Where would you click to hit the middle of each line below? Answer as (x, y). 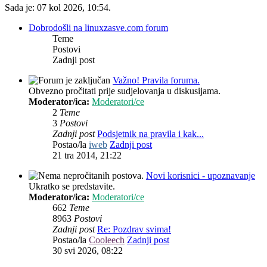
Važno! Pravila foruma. (156, 80)
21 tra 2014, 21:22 (87, 156)
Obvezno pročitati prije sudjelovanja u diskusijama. (125, 91)
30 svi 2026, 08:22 (88, 251)
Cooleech (107, 240)
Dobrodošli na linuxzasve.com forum (98, 28)
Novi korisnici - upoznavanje (201, 176)
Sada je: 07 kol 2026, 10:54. (58, 8)
